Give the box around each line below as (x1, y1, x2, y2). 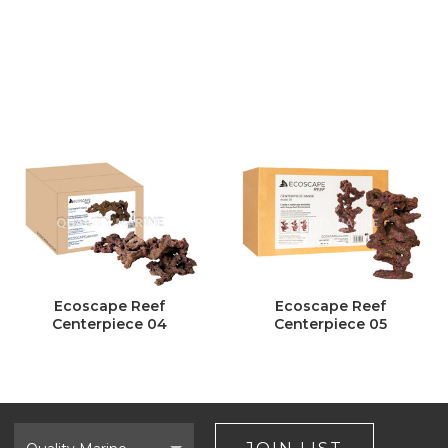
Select (12, 421, 57, 440)
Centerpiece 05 (274, 315, 387, 334)
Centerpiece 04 (52, 315, 167, 334)
